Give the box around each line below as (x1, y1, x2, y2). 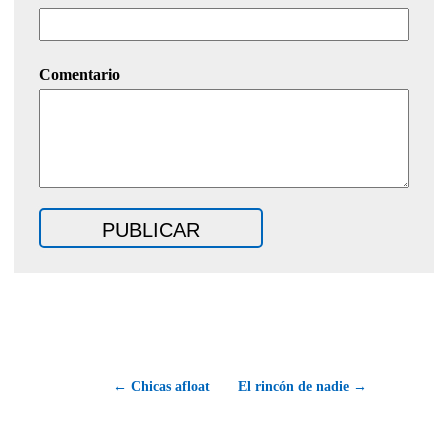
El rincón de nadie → (238, 378, 367, 394)
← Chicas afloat (113, 378, 210, 394)
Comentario (39, 65, 120, 83)
